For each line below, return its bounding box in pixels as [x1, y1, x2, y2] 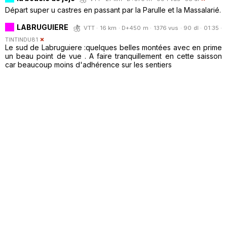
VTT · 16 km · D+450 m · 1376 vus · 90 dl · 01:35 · [83, 24, 222, 31]
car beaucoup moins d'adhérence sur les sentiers [5, 60, 172, 69]
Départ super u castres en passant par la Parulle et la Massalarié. [5, 5, 221, 14]
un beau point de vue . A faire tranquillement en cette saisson [5, 51, 222, 60]
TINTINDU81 [5, 35, 38, 43]
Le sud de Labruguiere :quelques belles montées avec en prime [5, 43, 222, 52]
